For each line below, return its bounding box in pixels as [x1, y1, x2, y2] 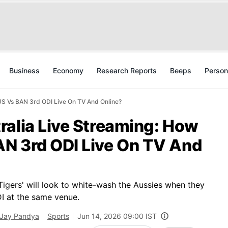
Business [9, 66, 40, 75]
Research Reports [97, 66, 157, 75]
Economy [53, 66, 83, 75]
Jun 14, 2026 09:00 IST [77, 212, 157, 220]
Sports [47, 212, 69, 220]
